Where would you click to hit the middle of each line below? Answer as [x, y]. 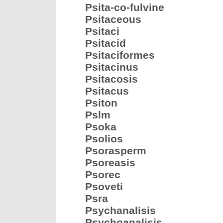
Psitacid [106, 43]
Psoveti [104, 186]
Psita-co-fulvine [125, 7]
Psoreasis [110, 163]
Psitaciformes [120, 55]
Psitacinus [112, 67]
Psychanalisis [120, 210]
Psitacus [107, 91]
